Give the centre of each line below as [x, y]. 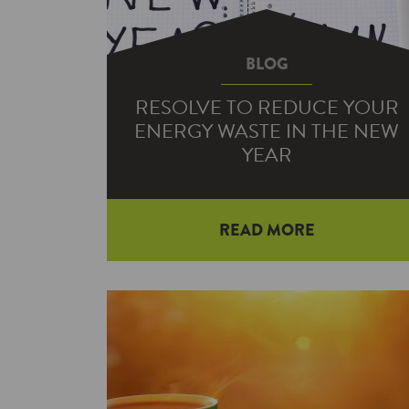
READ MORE [267, 230]
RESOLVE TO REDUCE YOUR [267, 107]
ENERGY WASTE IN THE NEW [267, 131]
